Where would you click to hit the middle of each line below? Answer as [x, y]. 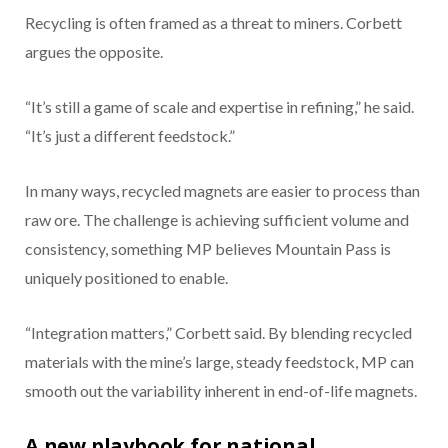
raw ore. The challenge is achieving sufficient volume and [217, 220]
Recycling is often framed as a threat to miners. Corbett [213, 23]
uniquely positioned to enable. [126, 278]
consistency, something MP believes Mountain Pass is [208, 249]
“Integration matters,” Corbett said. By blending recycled [218, 333]
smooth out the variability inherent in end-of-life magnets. [221, 391]
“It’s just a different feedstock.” [130, 136]
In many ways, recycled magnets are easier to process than [222, 191]
